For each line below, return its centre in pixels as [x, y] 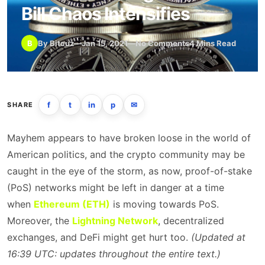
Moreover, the [40, 221]
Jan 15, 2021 [105, 43]
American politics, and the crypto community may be [126, 154]
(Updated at [218, 237]
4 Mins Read [213, 43]
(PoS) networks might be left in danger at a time [116, 188]
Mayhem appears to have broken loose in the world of [129, 138]
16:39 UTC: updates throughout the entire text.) [114, 254]
